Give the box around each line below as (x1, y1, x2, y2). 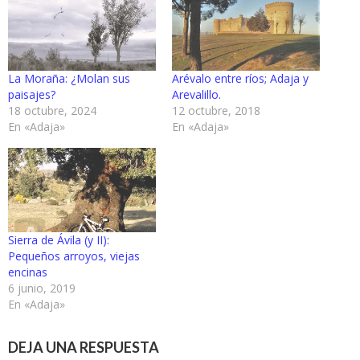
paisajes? (8, 87, 55, 103)
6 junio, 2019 (8, 280, 76, 297)
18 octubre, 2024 (8, 103, 96, 119)
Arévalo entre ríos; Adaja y (172, 71, 309, 87)
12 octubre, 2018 (172, 103, 260, 119)
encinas (8, 264, 47, 280)
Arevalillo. (172, 87, 221, 103)
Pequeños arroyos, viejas (8, 248, 140, 264)
